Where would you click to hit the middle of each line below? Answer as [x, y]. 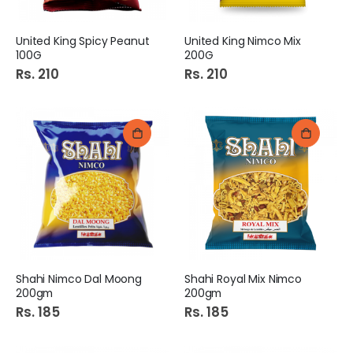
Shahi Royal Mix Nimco [243, 279]
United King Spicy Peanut [83, 41]
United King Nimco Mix [243, 41]
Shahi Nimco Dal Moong [79, 279]
